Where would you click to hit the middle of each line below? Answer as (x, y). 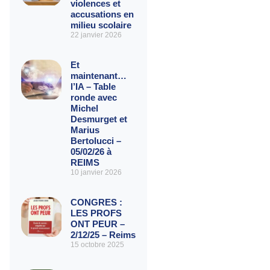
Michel (84, 108)
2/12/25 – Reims (103, 234)
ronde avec (93, 97)
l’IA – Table (93, 86)
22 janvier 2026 (96, 35)
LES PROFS (96, 213)
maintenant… (98, 75)
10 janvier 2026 (96, 172)
